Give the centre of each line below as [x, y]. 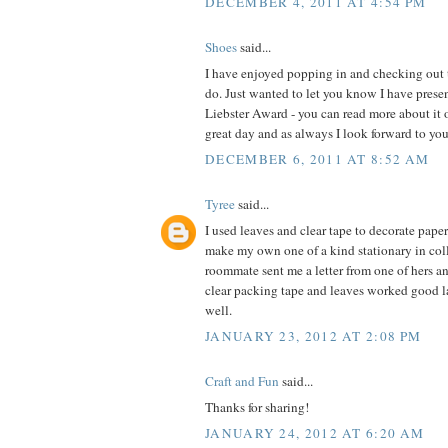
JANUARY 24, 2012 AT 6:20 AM [315, 432]
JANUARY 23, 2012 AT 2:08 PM [313, 335]
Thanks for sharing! [257, 407]
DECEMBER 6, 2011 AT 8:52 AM [317, 158]
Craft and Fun [242, 380]
